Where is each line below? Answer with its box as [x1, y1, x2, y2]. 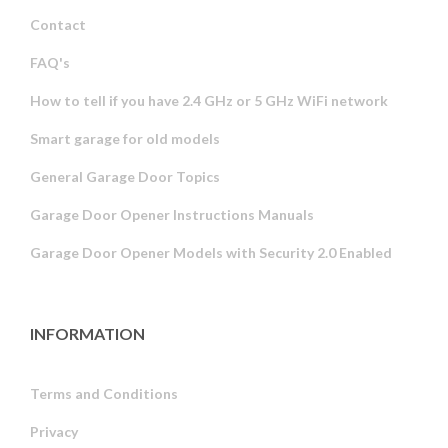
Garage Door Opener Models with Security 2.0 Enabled [30, 244, 392, 262]
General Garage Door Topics [30, 168, 220, 186]
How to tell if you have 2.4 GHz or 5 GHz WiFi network [30, 92, 388, 110]
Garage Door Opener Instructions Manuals [30, 206, 314, 224]
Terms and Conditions [30, 385, 178, 403]
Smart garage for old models [30, 130, 220, 148]
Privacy [30, 423, 78, 441]
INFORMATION [30, 324, 145, 344]
